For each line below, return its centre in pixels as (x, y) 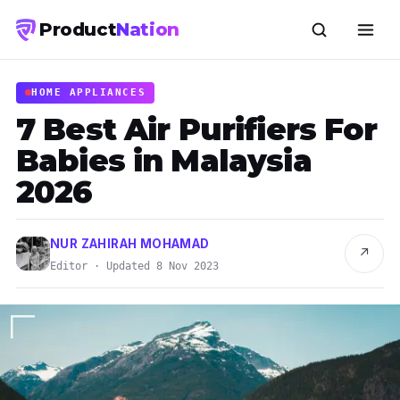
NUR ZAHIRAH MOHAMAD (130, 243)
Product (78, 29)
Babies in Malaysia (164, 160)
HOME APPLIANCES (89, 92)
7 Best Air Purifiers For (197, 129)
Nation (148, 29)
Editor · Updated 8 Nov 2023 (134, 266)
